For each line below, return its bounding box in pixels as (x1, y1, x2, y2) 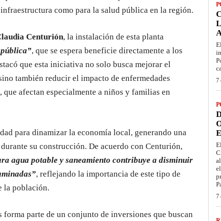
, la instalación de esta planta (63, 32, 164, 42)
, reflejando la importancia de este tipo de (36, 169, 181, 179)
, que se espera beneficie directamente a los (32, 46, 183, 56)
